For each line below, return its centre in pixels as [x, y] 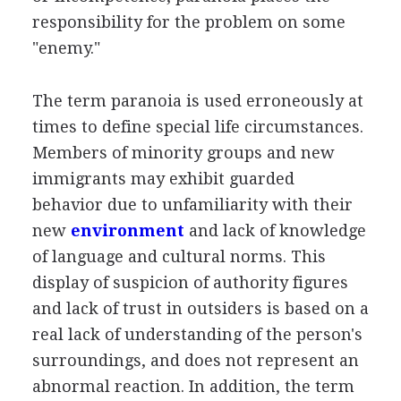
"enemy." [66, 47]
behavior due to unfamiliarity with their [192, 204]
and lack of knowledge [275, 230]
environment [127, 230]
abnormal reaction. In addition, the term [193, 386]
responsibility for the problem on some [188, 21]
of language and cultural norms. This [179, 256]
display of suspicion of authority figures [190, 282]
